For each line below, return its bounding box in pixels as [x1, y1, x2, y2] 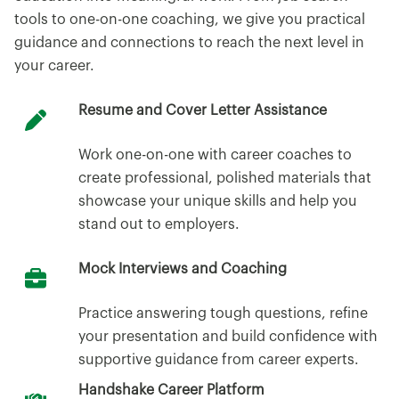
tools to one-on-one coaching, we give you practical [14, 12, 365, 27]
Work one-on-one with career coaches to [78, 147, 352, 162]
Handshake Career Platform [78, 382, 265, 397]
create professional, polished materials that [78, 170, 371, 185]
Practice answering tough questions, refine [78, 305, 368, 321]
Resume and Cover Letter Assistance [78, 102, 327, 118]
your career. [14, 58, 94, 73]
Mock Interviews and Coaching [78, 261, 287, 276]
